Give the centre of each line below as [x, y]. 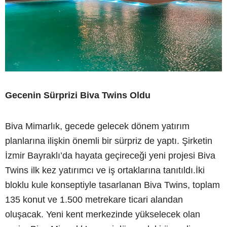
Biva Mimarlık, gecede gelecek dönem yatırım [97, 126]
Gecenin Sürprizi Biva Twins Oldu [78, 96]
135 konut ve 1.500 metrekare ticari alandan [94, 200]
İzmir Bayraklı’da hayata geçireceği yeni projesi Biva [110, 156]
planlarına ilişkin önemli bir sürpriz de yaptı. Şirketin [109, 141]
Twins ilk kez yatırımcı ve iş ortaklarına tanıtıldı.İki [105, 171]
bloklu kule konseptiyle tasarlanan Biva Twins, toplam [112, 185]
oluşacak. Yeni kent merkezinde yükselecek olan [103, 215]
